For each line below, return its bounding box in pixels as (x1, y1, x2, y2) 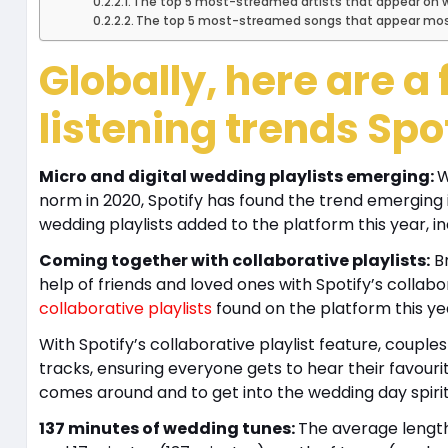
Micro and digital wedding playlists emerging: (38, 164, 437, 188)
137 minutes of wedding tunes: (38, 416, 298, 440)
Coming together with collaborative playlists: (38, 248, 430, 272)
